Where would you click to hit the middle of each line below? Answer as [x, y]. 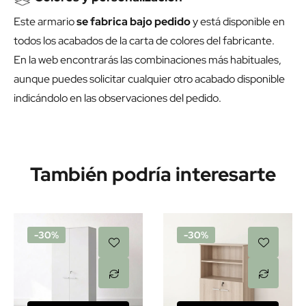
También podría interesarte [153, 175]
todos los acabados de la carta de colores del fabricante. [144, 41]
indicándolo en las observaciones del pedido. [117, 98]
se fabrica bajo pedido [134, 22]
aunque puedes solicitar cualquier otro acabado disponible [149, 79]
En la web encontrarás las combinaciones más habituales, [148, 60]
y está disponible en [238, 22]
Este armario [45, 22]
